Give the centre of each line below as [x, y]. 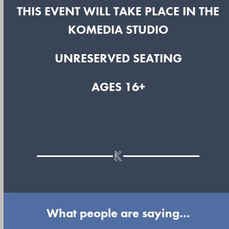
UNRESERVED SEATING [118, 58]
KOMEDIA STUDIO [118, 29]
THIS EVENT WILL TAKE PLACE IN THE [118, 11]
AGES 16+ [118, 87]
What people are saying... [118, 213]
